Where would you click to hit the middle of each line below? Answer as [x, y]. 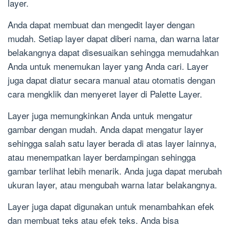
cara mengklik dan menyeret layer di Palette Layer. [105, 94]
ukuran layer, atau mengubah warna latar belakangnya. [112, 185]
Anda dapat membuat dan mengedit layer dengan [101, 25]
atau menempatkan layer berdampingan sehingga [102, 157]
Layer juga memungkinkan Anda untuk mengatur [100, 116]
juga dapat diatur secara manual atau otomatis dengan [111, 80]
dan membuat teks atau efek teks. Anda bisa [93, 220]
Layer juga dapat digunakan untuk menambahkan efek [111, 206]
